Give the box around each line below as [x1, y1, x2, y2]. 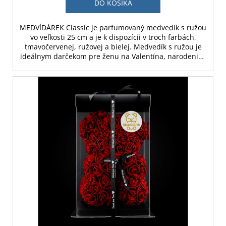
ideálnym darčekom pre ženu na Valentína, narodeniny [20, 51, 206, 62]
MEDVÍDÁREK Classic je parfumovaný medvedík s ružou [20, 23, 206, 33]
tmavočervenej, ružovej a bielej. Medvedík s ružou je [24, 42, 202, 52]
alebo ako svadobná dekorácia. [61, 61, 165, 71]
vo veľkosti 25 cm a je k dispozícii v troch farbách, [30, 32, 196, 42]
